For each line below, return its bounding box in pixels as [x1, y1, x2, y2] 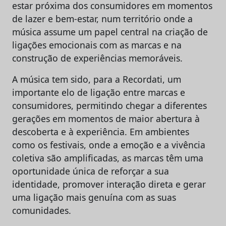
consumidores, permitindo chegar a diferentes [12, 99, 207, 111]
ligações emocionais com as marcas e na [12, 38, 182, 51]
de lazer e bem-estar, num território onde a [12, 12, 193, 25]
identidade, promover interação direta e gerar [12, 178, 206, 190]
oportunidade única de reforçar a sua [12, 164, 169, 177]
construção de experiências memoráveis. [12, 51, 183, 64]
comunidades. [12, 204, 71, 216]
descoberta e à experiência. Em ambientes [12, 125, 189, 138]
